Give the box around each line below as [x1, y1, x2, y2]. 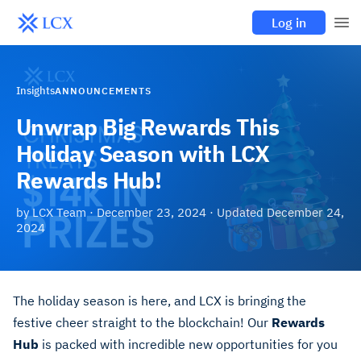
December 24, [267, 205, 344, 220]
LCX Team [32, 205, 86, 220]
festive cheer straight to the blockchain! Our [13, 314, 272, 330]
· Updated [206, 205, 267, 220]
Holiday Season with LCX [16, 139, 270, 168]
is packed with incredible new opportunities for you [39, 336, 338, 352]
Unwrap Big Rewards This [16, 112, 280, 142]
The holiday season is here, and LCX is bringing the [13, 293, 306, 309]
